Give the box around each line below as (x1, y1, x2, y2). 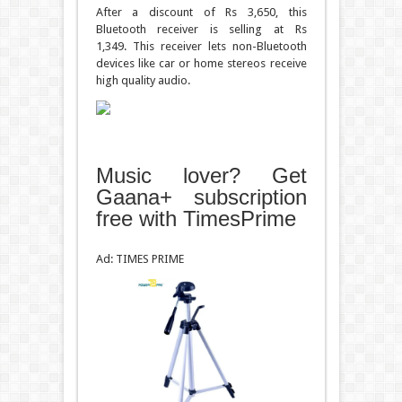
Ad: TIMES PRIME (95, 252, 184, 267)
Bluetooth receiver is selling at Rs (95, 22, 307, 37)
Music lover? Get (95, 163, 307, 188)
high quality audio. (95, 74, 190, 88)
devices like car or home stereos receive (95, 57, 307, 71)
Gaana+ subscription (95, 185, 307, 210)
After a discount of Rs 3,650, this (95, 5, 307, 20)
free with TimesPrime (95, 206, 296, 232)
